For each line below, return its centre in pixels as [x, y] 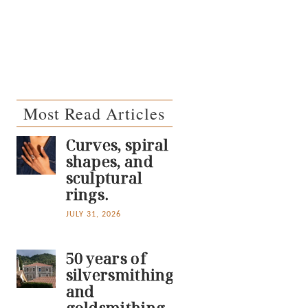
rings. [87, 194]
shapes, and [109, 161]
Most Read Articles [95, 113]
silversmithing [120, 274]
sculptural [104, 177]
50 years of [106, 257]
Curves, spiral [117, 144]
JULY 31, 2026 [93, 213]
